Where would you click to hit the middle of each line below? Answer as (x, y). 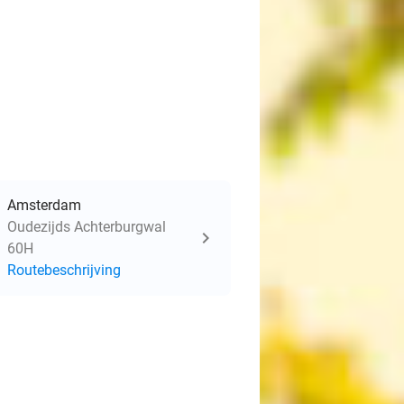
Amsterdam (44, 205)
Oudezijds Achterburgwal (87, 227)
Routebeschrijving (64, 270)
